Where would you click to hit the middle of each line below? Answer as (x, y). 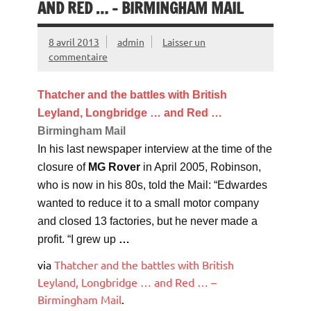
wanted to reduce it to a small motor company (148, 203)
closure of (63, 167)
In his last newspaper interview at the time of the (155, 149)
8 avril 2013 (74, 42)
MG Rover (114, 167)
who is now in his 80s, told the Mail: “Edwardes (152, 185)
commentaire (78, 57)
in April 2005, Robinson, (201, 167)
